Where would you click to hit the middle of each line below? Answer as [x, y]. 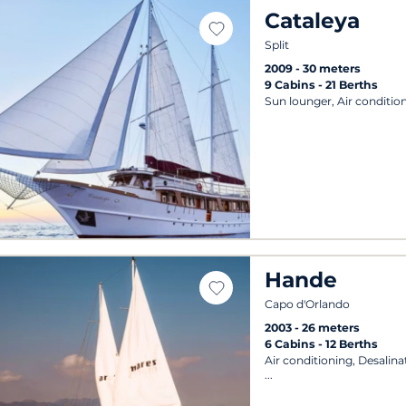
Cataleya [313, 20]
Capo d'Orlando [308, 304]
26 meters [331, 327]
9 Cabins [292, 84]
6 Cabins [292, 343]
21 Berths [352, 84]
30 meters [332, 68]
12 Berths [352, 343]
